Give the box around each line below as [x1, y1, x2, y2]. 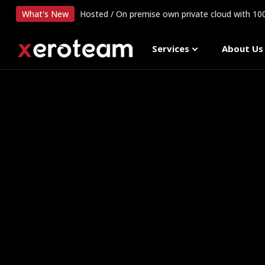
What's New [22, 8, 69, 20]
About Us [222, 43, 263, 54]
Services [152, 43, 189, 54]
